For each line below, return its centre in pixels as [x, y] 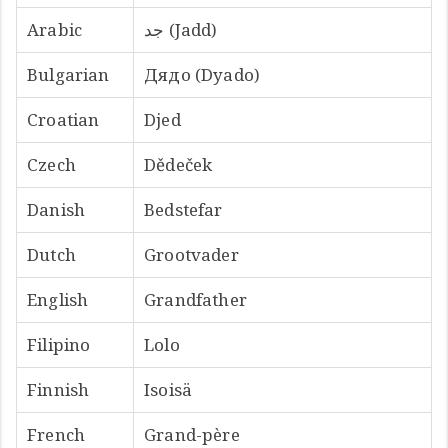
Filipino [59, 344]
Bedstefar [183, 209]
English [58, 299]
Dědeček [178, 164]
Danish [56, 209]
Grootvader [191, 254]
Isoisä [168, 389]
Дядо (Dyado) [202, 74]
